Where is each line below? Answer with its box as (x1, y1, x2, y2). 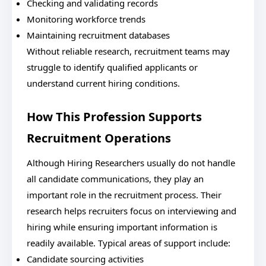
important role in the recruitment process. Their (27, 189, 221, 201)
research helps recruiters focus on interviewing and (27, 205, 236, 217)
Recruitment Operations (27, 130, 171, 146)
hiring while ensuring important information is (27, 221, 217, 233)
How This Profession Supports (27, 109, 202, 125)
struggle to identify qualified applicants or (27, 61, 198, 73)
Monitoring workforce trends (27, 13, 145, 25)
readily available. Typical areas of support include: (27, 237, 230, 249)
